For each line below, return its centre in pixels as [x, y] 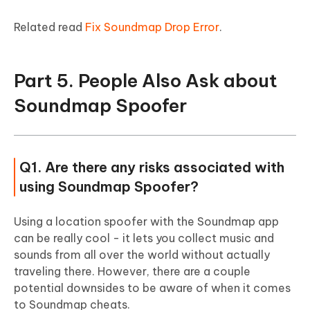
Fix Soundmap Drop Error [152, 27]
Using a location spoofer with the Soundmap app [146, 221]
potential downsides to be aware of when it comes [152, 288]
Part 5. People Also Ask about [146, 80]
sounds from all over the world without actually [142, 254]
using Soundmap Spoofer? [109, 186]
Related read [49, 27]
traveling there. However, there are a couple [132, 271]
